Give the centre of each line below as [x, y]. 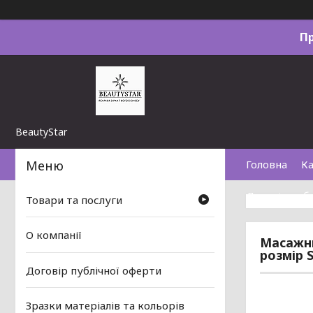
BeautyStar [41, 132]
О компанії [54, 235]
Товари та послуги [74, 200]
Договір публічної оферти [94, 270]
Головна [267, 164]
